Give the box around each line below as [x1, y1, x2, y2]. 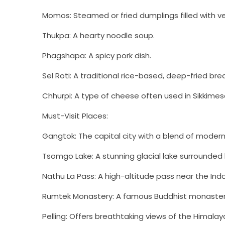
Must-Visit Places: [42, 110, 108, 121]
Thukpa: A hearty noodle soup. [42, 30, 155, 41]
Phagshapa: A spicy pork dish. [42, 50, 151, 61]
